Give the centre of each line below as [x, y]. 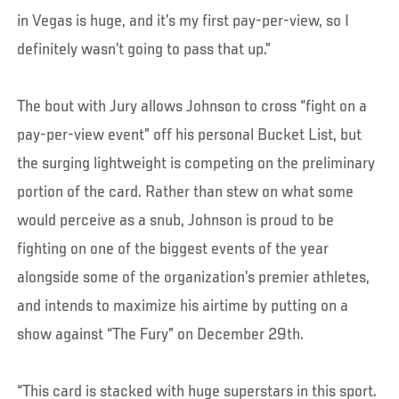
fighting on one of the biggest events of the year [173, 250]
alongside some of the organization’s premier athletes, [194, 278]
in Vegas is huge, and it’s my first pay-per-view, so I [183, 22]
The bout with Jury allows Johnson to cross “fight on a [192, 107]
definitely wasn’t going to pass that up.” [144, 50]
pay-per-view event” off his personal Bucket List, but [190, 136]
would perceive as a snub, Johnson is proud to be [176, 221]
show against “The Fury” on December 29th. [161, 335]
